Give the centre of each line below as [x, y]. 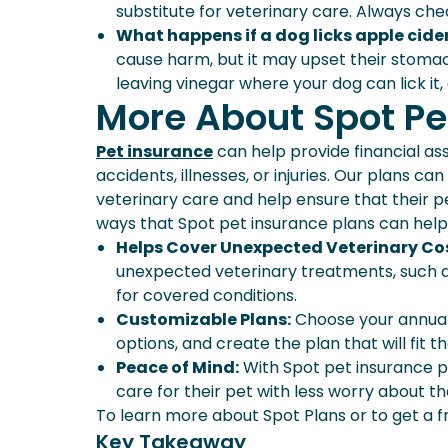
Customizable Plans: [203, 319]
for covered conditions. [206, 295]
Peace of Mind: [177, 367]
